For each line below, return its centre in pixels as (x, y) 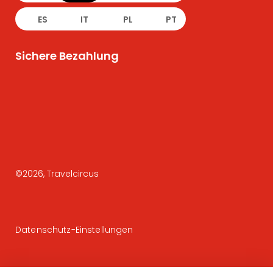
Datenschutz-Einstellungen (74, 230)
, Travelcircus (71, 174)
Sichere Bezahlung (67, 56)
